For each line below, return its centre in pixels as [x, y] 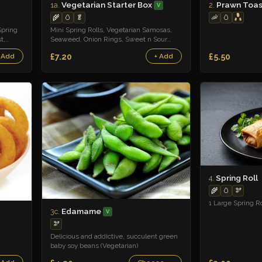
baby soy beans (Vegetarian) [94, 246]
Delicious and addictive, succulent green [114, 237]
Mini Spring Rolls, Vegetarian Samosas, [111, 30]
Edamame [81, 211]
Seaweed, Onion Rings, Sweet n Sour [109, 39]
